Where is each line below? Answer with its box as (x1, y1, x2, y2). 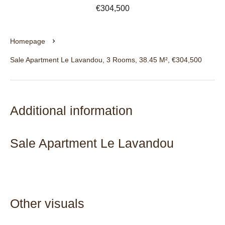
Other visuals (10, 196, 84, 210)
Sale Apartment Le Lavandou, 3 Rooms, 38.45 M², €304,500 (10, 56, 202, 64)
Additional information (10, 103, 133, 118)
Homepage (10, 37, 45, 45)
